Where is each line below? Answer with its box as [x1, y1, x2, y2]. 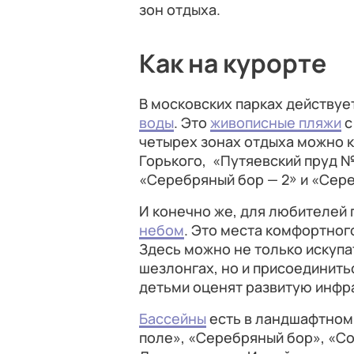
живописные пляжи [210, 113, 341, 132]
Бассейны [139, 309, 206, 328]
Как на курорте [139, 46, 326, 80]
